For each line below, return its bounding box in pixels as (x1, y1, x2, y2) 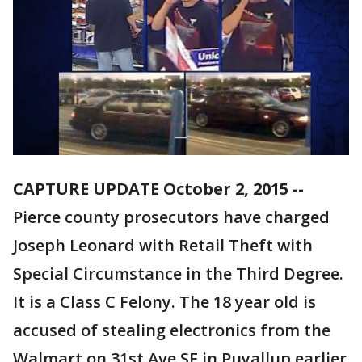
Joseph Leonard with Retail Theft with (13, 234, 313, 257)
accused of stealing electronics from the (13, 319, 330, 342)
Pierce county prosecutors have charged (13, 206, 330, 229)
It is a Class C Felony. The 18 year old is (13, 291, 316, 314)
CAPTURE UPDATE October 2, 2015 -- (13, 178, 304, 200)
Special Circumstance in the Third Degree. (13, 263, 347, 285)
